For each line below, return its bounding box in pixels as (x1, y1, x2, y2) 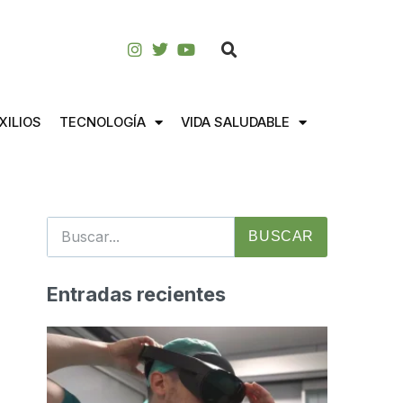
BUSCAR (248, 228, 314, 245)
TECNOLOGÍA (59, 113, 146, 130)
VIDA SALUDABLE (181, 113, 290, 130)
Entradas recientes (46, 282, 226, 306)
